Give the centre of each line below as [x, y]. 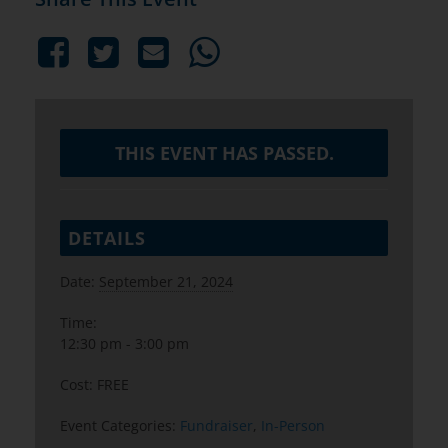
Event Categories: [118, 426]
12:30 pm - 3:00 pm [124, 344]
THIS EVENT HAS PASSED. [224, 153]
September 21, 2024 [166, 282]
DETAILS [107, 238]
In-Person [293, 426]
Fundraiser [216, 426]
